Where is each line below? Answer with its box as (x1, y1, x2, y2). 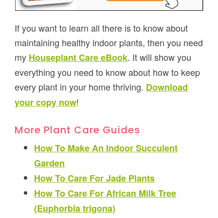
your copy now (15, 95, 77, 109)
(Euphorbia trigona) (34, 201, 116, 215)
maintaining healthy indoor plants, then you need (15, 36, 203, 49)
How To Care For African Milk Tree (34, 186, 177, 200)
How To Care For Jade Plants (34, 171, 155, 184)
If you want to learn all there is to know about (15, 21, 188, 34)
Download (146, 80, 188, 93)
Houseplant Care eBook (29, 51, 128, 64)
